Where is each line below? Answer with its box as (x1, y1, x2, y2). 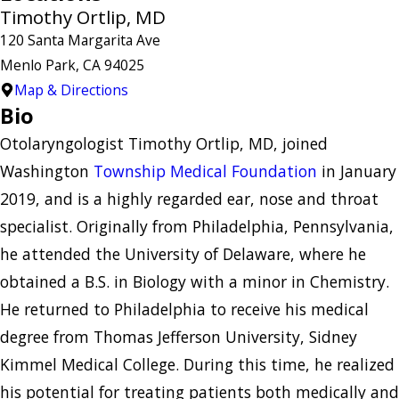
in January (317, 159, 396, 182)
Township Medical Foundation (94, 159, 317, 182)
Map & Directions (13, 79, 128, 100)
